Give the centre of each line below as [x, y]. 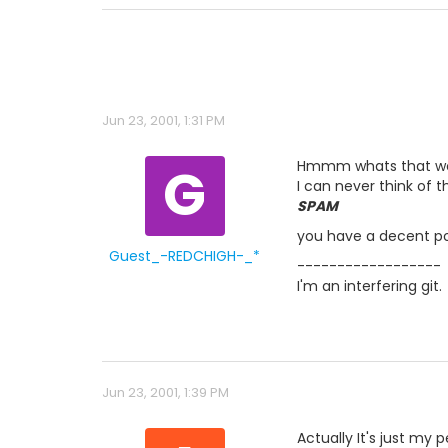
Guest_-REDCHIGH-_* [184, 256]
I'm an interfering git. [369, 286]
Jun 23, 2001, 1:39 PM [165, 392]
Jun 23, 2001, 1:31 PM [163, 120]
